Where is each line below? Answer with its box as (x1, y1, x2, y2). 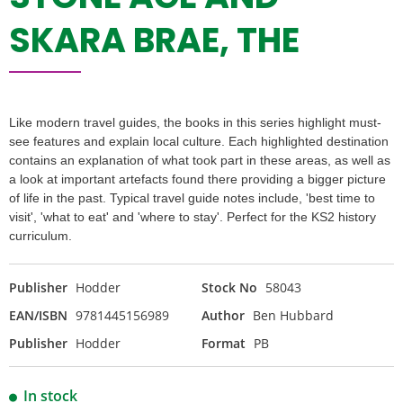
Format (201, 334, 246, 352)
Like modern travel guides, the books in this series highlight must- (9, 114, 381, 130)
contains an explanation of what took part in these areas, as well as (9, 152, 390, 167)
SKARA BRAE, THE (9, 15, 300, 64)
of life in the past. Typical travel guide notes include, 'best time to (9, 190, 375, 205)
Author (201, 306, 245, 324)
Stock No (201, 278, 257, 296)
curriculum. (9, 228, 72, 243)
